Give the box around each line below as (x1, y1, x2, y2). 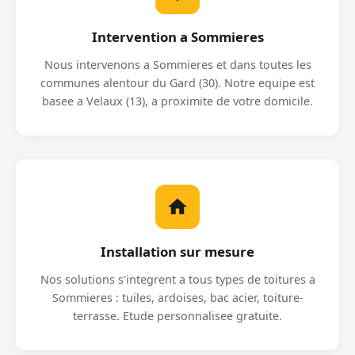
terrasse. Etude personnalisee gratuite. (73, 308, 282, 323)
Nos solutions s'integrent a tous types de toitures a (40, 272, 315, 287)
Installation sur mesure (101, 242, 254, 261)
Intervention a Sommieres (91, 28, 264, 46)
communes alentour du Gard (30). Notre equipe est (40, 75, 315, 90)
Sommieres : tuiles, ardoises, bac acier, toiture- (52, 290, 303, 305)
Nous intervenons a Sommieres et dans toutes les (44, 57, 311, 72)
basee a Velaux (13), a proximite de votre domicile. (42, 94, 313, 109)
